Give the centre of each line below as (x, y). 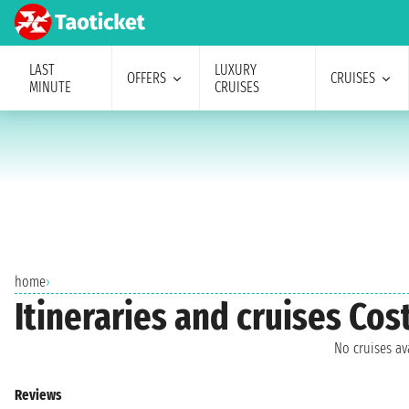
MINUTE (50, 87)
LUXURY (235, 69)
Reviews (38, 395)
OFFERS (146, 78)
